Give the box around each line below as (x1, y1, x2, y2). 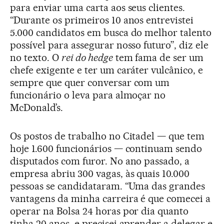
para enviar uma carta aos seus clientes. (10, 1, 185, 13)
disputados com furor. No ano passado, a (10, 154, 190, 167)
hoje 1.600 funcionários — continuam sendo (10, 142, 202, 154)
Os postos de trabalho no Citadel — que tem (10, 129, 205, 142)
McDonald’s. (10, 101, 63, 113)
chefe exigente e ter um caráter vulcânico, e (10, 63, 203, 76)
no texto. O (10, 51, 61, 63)
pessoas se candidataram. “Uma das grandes (10, 179, 205, 192)
